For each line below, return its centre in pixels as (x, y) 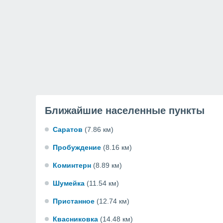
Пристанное (74, 201)
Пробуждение (77, 147)
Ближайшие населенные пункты (125, 111)
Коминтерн (72, 165)
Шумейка (69, 183)
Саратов (68, 129)
